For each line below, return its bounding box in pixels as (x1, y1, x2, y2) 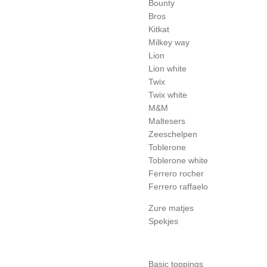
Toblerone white (148, 156, 208, 166)
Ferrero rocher (148, 169, 204, 179)
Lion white (148, 64, 187, 74)
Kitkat (148, 24, 169, 35)
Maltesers (148, 116, 185, 126)
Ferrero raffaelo (148, 182, 208, 192)
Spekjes (148, 216, 178, 226)
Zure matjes (148, 203, 194, 213)
